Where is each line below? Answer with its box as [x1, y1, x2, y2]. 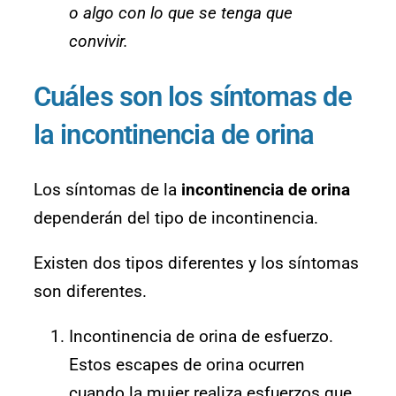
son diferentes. [34, 281, 147, 302]
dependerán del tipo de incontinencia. [34, 208, 318, 229]
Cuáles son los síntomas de [34, 80, 352, 114]
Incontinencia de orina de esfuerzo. [69, 326, 333, 347]
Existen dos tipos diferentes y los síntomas [34, 253, 359, 274]
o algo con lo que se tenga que [69, 2, 293, 23]
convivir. [69, 30, 128, 51]
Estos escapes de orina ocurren [69, 354, 305, 376]
